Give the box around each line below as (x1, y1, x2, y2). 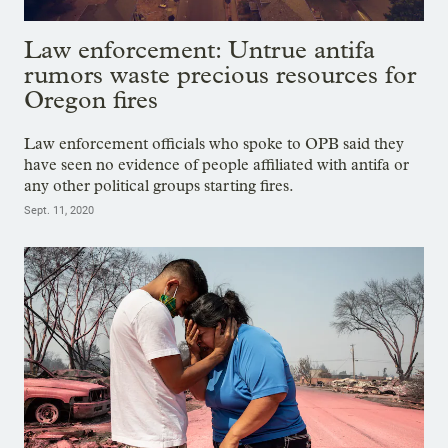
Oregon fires (24, 84, 158, 114)
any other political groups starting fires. (24, 175, 294, 195)
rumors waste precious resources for (24, 59, 416, 89)
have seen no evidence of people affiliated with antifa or (24, 154, 409, 174)
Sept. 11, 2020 (24, 203, 94, 217)
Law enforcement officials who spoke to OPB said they (24, 133, 404, 153)
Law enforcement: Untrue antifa (24, 34, 375, 64)
